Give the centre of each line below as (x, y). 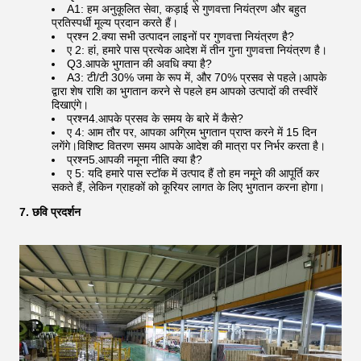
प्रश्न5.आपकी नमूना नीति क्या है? (135, 160)
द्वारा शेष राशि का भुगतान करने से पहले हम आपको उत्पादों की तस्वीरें (185, 91)
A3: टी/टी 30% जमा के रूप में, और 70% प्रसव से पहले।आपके (197, 77)
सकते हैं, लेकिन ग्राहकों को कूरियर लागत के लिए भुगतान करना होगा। (188, 187)
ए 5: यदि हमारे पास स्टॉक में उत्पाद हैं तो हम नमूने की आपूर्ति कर (193, 173)
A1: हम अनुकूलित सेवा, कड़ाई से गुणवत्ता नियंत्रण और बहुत (187, 9)
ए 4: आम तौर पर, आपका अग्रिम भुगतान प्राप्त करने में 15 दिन (192, 132)
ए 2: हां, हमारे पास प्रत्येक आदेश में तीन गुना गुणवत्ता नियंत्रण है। (197, 50)
